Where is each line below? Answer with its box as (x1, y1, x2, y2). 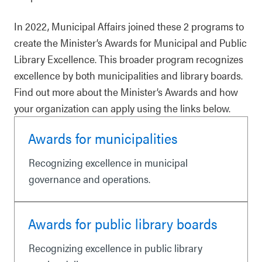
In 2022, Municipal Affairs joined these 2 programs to (14, 19, 244, 33)
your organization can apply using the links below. (14, 101, 230, 115)
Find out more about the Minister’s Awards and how (14, 84, 238, 99)
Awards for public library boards (28, 213, 218, 233)
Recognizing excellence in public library (29, 240, 202, 255)
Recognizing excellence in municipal (29, 155, 188, 170)
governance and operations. (29, 171, 150, 186)
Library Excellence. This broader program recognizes (14, 51, 243, 66)
